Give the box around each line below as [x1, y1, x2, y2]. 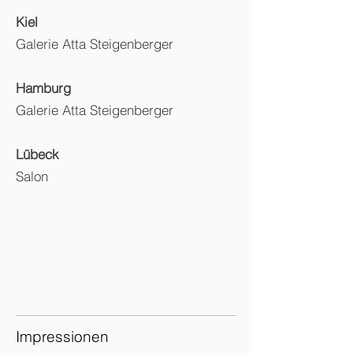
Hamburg [16, 80, 71, 96]
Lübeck [16, 146, 59, 162]
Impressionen [16, 327, 109, 346]
